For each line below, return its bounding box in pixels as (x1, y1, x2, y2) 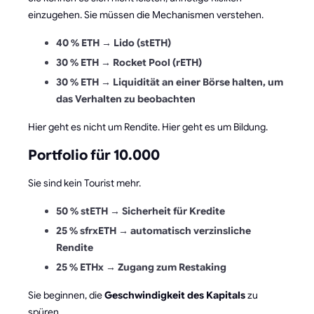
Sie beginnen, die (28, 288, 104, 301)
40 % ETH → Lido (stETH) (56, 36, 171, 49)
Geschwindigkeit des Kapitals (104, 288, 245, 301)
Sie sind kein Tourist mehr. (28, 176, 141, 189)
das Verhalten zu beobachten (56, 92, 196, 105)
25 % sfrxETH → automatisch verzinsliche (56, 224, 251, 237)
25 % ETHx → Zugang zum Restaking (56, 260, 226, 273)
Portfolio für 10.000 (28, 146, 160, 164)
